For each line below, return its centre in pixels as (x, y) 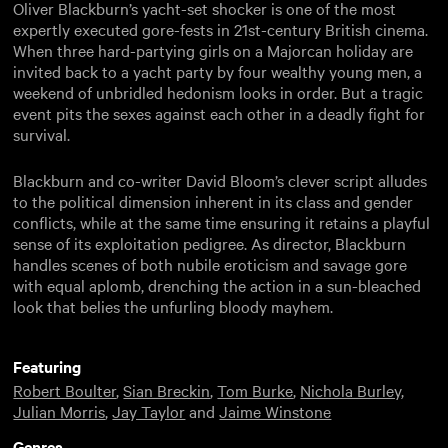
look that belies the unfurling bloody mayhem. (173, 305)
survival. (42, 133)
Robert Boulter (65, 389)
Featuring (47, 365)
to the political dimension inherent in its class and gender (213, 200)
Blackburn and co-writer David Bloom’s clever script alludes (220, 179)
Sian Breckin (167, 389)
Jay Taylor (149, 410)
